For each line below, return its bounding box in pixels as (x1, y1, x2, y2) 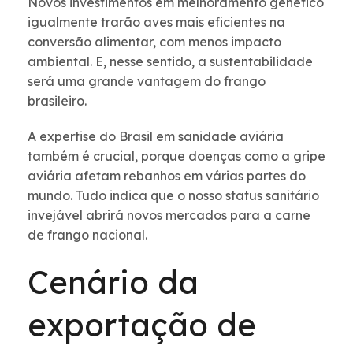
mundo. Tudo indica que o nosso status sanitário (28, 188, 319, 204)
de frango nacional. (28, 227, 150, 243)
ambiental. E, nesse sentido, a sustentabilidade (28, 54, 313, 70)
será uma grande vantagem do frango (28, 73, 266, 90)
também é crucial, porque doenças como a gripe (28, 148, 325, 165)
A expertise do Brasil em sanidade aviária (28, 128, 284, 145)
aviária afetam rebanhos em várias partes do (28, 168, 306, 184)
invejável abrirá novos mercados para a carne (28, 207, 310, 224)
